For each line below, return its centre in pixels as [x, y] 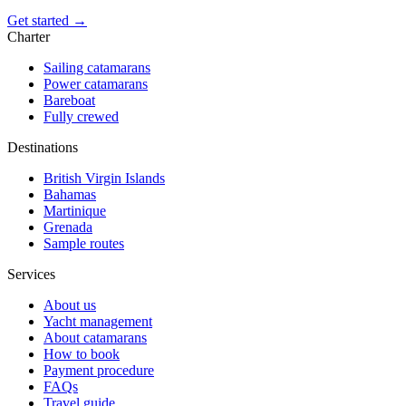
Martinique [75, 211]
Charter [29, 37]
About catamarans [95, 338]
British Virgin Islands [104, 179]
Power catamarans [96, 84]
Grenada [68, 227]
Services [31, 275]
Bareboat [69, 101]
